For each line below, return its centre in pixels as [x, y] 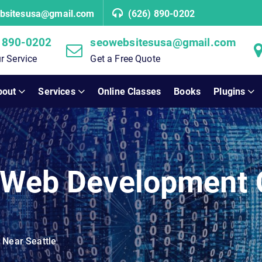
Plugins [230, 91]
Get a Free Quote [125, 59]
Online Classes [129, 91]
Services [57, 91]
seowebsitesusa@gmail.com [163, 42]
